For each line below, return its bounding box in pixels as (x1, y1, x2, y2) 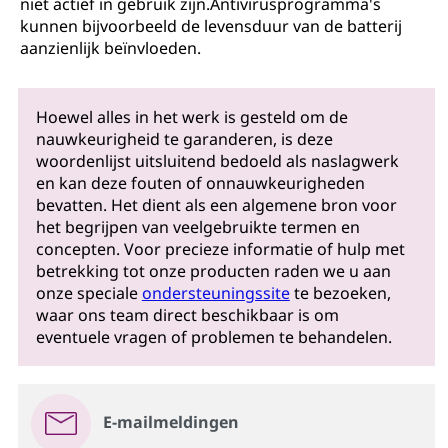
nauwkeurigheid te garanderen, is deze (35, 128, 333, 151)
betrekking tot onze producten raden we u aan (35, 260, 391, 283)
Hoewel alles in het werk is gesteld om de (35, 106, 348, 129)
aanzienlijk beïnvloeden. (20, 37, 201, 59)
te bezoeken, (289, 282, 391, 305)
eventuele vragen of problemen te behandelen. (35, 326, 392, 349)
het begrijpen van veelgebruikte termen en (35, 216, 360, 239)
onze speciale (35, 282, 142, 305)
